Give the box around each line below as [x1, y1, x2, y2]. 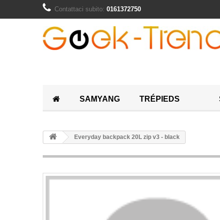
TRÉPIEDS [139, 95, 180, 103]
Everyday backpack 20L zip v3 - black [73, 134, 180, 140]
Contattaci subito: [55, 5, 107, 13]
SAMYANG [80, 95, 120, 103]
